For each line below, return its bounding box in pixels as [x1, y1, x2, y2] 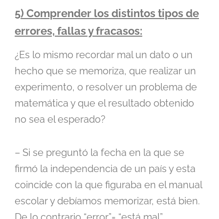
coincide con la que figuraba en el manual [15, 178, 202, 191]
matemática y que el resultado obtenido [15, 97, 194, 109]
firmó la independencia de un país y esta [15, 162, 196, 175]
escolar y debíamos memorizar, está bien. [15, 195, 200, 207]
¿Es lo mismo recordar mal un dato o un [15, 48, 193, 61]
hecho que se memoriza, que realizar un [15, 65, 196, 77]
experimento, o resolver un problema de [15, 81, 197, 93]
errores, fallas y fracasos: [15, 24, 142, 37]
